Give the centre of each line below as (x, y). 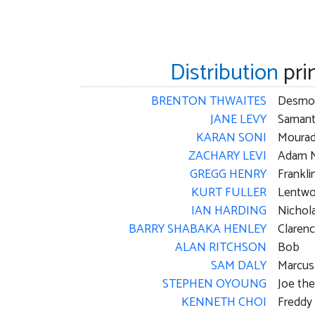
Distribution (224, 73)
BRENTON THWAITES (208, 102)
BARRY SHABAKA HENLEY (197, 230)
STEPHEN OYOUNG (214, 285)
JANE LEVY (238, 120)
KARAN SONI (231, 139)
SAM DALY (238, 266)
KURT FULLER (229, 193)
